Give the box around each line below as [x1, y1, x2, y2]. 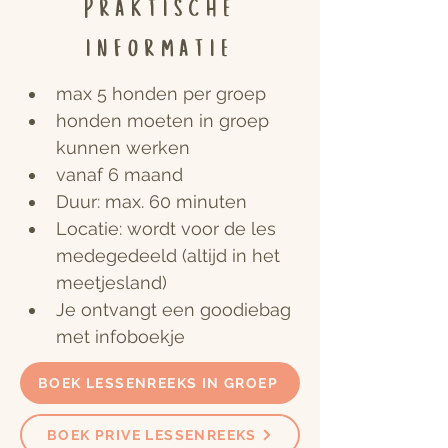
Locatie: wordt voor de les [56, 218, 281, 240]
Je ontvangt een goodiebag [56, 299, 296, 321]
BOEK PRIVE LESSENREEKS [47, 427, 257, 444]
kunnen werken [56, 137, 190, 159]
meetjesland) [56, 272, 167, 294]
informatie [85, 29, 235, 71]
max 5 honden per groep [56, 83, 266, 105]
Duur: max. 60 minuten [56, 191, 247, 213]
